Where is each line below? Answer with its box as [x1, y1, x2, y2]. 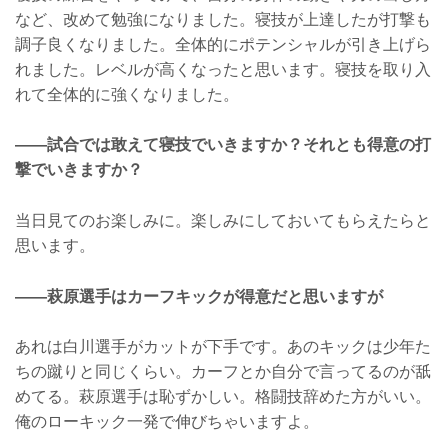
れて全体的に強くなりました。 [15, 85, 239, 103]
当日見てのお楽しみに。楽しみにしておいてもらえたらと [15, 211, 431, 229]
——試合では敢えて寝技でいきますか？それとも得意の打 [15, 136, 431, 154]
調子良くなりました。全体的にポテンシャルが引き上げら [15, 35, 431, 53]
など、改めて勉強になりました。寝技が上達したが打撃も [15, 10, 431, 28]
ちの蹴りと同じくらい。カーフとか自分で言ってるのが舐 [15, 363, 431, 381]
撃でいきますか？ [15, 161, 143, 179]
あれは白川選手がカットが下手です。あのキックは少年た [15, 338, 431, 356]
